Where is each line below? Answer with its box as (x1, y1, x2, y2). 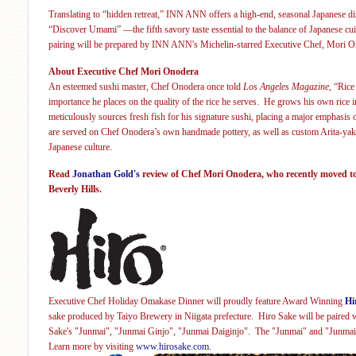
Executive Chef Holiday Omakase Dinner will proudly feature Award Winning (48, 295, 345, 307)
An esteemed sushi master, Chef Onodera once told (48, 80, 243, 92)
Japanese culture (48, 141, 110, 153)
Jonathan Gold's (72, 168, 140, 180)
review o (142, 168, 176, 180)
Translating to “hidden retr (48, 8, 147, 20)
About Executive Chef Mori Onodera (48, 65, 199, 77)
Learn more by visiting (48, 340, 136, 352)
